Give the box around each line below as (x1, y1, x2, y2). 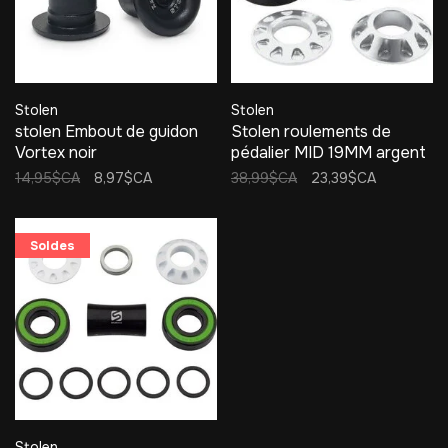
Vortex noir (15, 142, 97, 163)
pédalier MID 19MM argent (231, 142, 426, 163)
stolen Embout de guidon (15, 121, 198, 142)
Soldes (30, 237, 75, 254)
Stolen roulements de (231, 121, 391, 142)
